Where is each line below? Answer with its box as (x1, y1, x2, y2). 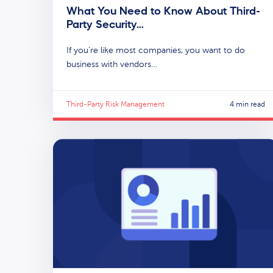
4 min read (230, 99, 265, 108)
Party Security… (66, 18, 144, 30)
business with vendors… (66, 59, 157, 69)
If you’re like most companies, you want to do (66, 45, 245, 55)
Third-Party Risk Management (66, 99, 165, 108)
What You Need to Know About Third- (66, 5, 260, 16)
